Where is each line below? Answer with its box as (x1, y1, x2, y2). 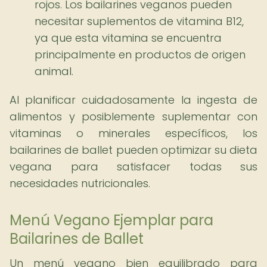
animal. (35, 64, 73, 79)
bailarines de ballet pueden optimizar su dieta (10, 142, 257, 157)
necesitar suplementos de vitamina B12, (35, 14, 244, 29)
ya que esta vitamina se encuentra (35, 30, 222, 45)
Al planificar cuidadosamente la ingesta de (10, 92, 257, 107)
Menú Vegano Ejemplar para (10, 210, 213, 230)
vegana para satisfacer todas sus (10, 159, 257, 174)
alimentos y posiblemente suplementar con (10, 109, 257, 124)
